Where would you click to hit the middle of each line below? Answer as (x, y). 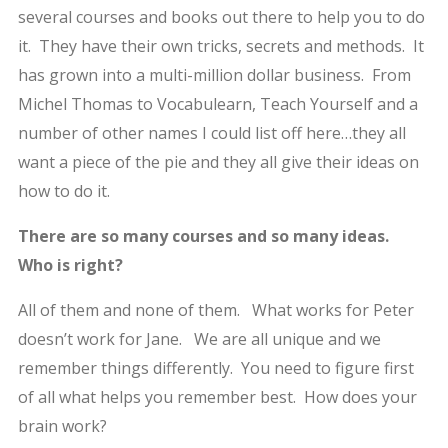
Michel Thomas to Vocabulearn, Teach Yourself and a (217, 103)
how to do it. (63, 190)
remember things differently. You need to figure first (215, 367)
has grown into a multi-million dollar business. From (214, 74)
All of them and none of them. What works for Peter (215, 309)
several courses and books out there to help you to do (221, 16)
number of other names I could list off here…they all (211, 132)
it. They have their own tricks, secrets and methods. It (220, 45)
